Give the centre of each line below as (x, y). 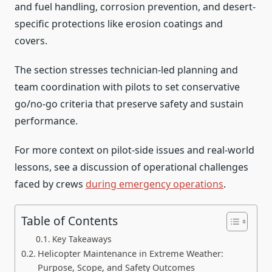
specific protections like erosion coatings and (119, 23)
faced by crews (50, 184)
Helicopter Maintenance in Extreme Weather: (130, 253)
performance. (46, 121)
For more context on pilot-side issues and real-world (134, 150)
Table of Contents (70, 221)
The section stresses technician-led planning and (126, 70)
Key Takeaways (82, 239)
